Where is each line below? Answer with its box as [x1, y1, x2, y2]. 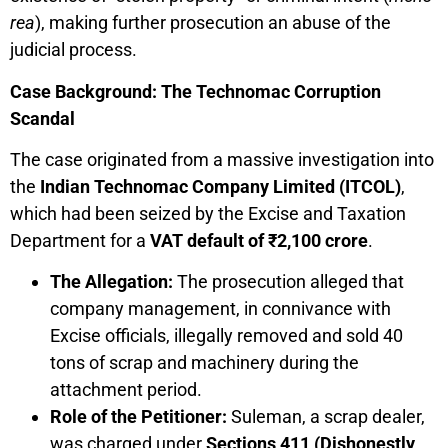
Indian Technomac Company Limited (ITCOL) [40, 176, 401, 197]
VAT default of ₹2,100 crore [150, 230, 368, 251]
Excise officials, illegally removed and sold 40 [50, 325, 403, 347]
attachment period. [50, 379, 202, 401]
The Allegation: [50, 271, 173, 293]
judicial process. [10, 39, 137, 61]
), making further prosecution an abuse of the [35, 12, 391, 34]
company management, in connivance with [50, 298, 391, 320]
